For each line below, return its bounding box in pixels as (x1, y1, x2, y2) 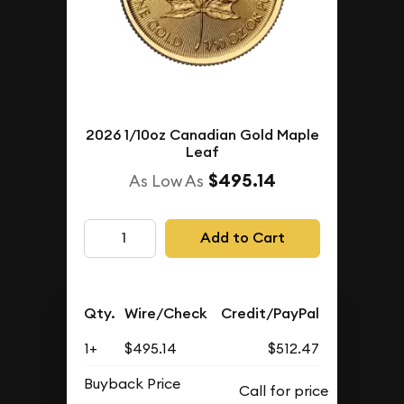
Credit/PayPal (221, 303, 320, 323)
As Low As (128, 170, 204, 191)
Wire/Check (124, 303, 208, 323)
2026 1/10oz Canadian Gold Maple (85, 124, 319, 144)
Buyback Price (84, 373, 181, 392)
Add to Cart (199, 228, 285, 248)
